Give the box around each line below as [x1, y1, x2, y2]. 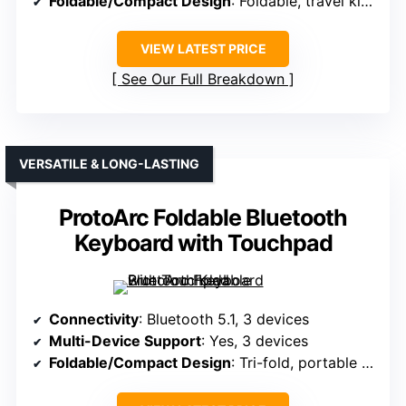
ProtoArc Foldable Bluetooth [59, 204, 347, 232]
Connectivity [49, 310, 139, 329]
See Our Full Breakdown [121, 70, 285, 89]
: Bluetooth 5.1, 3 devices [139, 310, 309, 329]
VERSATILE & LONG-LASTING [19, 156, 199, 172]
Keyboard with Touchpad [73, 229, 333, 257]
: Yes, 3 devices [201, 332, 308, 351]
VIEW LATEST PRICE [140, 41, 266, 57]
